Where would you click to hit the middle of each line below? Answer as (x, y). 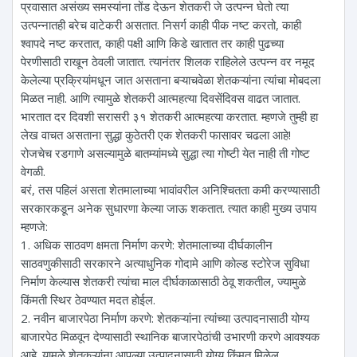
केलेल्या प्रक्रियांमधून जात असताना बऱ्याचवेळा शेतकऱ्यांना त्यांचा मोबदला (171, 79)
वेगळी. (33, 171)
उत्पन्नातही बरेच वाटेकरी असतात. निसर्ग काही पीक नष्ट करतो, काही (161, 24)
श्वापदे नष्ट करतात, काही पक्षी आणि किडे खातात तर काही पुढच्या (152, 43)
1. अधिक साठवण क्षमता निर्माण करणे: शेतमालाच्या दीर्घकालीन (147, 244)
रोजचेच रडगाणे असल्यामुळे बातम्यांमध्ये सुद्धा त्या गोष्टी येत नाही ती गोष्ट (165, 153)
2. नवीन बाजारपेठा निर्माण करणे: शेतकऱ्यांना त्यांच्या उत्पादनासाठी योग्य (165, 318)
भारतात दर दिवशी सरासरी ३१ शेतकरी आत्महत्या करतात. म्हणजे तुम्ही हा (169, 116)
